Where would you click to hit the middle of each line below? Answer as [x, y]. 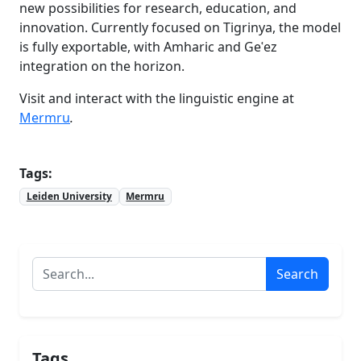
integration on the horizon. [102, 66]
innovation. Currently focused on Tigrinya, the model [180, 27]
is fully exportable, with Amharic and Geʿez [148, 47]
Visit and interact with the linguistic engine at [157, 98]
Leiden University [69, 197]
